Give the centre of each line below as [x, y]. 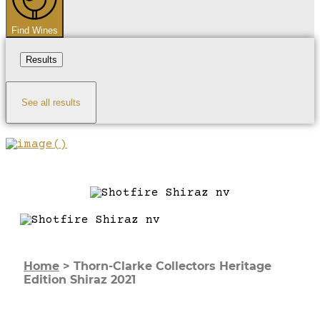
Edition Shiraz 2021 [80, 279]
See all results [51, 102]
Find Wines [35, 30]
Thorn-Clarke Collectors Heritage [172, 266]
